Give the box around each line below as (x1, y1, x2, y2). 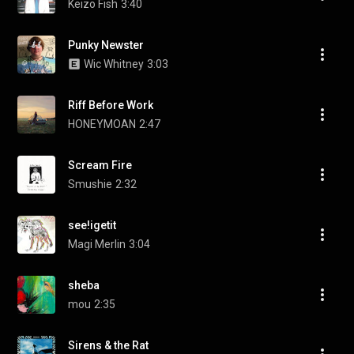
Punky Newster (68, 39, 144, 51)
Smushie (68, 178, 112, 190)
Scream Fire (68, 159, 132, 171)
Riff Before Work (68, 99, 153, 111)
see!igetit (68, 219, 116, 232)
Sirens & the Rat (68, 339, 149, 352)
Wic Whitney (84, 58, 144, 70)
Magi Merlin (68, 238, 126, 250)
